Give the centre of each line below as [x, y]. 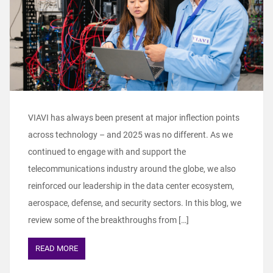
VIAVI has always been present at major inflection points [134, 118]
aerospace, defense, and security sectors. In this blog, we [135, 203]
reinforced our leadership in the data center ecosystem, [131, 186]
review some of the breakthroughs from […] [108, 220]
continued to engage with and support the [107, 152]
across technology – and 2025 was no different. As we [130, 135]
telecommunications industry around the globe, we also [132, 169]
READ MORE [57, 249]
